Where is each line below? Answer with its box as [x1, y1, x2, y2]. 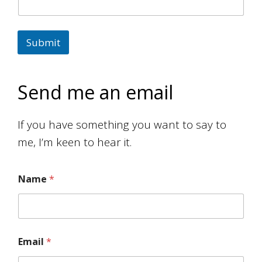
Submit [26, 36, 61, 50]
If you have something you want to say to [18, 116, 227, 132]
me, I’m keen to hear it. [18, 134, 132, 150]
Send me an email [18, 79, 174, 105]
